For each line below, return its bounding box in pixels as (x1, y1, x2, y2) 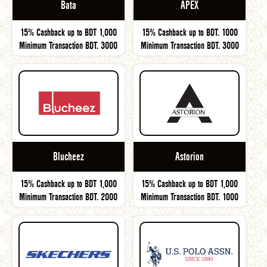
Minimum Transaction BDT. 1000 (141, 191, 239, 203)
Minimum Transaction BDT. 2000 (19, 191, 118, 203)
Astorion (175, 150, 204, 163)
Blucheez (52, 150, 84, 163)
